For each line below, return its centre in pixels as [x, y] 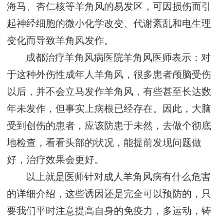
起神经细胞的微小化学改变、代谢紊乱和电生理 [109, 24]
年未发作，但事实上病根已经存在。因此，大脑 [109, 109]
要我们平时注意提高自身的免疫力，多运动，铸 [109, 211]
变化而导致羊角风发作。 [60, 41]
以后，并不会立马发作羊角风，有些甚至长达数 [109, 92]
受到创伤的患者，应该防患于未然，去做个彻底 [109, 126]
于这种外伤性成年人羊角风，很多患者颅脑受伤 [109, 75]
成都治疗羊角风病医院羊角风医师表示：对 [118, 58]
